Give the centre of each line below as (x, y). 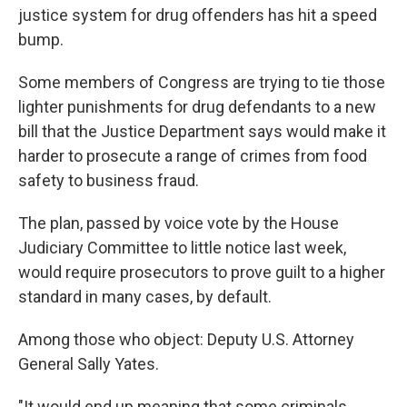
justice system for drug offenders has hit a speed (198, 15)
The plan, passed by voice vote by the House (179, 223)
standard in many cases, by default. (145, 297)
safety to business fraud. (109, 181)
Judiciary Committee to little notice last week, (182, 248)
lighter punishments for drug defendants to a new (197, 107)
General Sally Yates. (89, 364)
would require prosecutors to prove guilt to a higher (202, 273)
